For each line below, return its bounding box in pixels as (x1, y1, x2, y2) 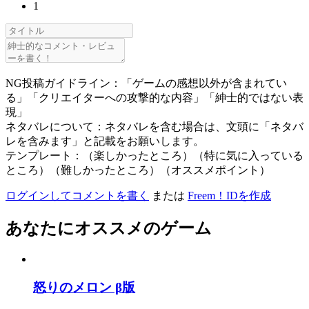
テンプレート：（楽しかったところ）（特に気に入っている (6, 150, 303, 162)
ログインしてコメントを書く (6, 190, 149, 202)
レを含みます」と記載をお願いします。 (6, 135, 204, 148)
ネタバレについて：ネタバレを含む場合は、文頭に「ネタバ (6, 121, 303, 133)
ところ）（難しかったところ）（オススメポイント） (6, 164, 270, 177)
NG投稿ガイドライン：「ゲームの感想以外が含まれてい (6, 77, 287, 90)
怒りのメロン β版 (33, 279, 135, 295)
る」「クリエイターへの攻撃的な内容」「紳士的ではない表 (6, 92, 303, 104)
